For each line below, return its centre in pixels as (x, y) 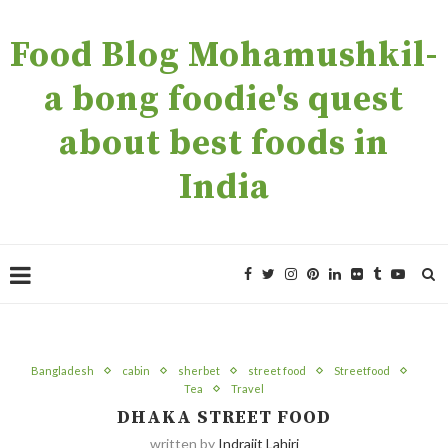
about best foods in (224, 144)
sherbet (198, 370)
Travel (247, 388)
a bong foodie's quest (224, 100)
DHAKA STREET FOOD (224, 417)
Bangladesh (62, 370)
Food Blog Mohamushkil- (224, 56)
